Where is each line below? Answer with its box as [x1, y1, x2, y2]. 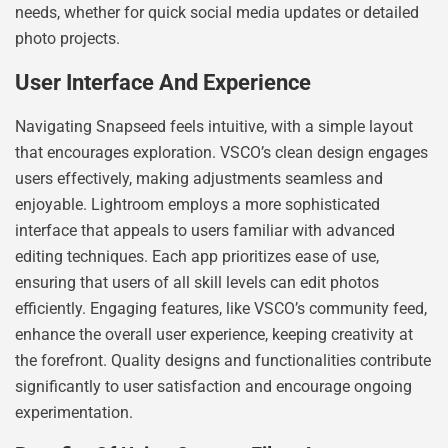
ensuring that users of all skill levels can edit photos [15, 272, 379, 292]
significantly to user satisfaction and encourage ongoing [15, 376, 412, 396]
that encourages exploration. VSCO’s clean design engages [15, 142, 428, 162]
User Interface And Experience [15, 69, 311, 95]
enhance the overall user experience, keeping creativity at [15, 324, 413, 344]
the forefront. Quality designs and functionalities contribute [15, 350, 431, 370]
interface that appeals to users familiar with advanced [15, 220, 395, 240]
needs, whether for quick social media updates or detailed [15, 3, 419, 23]
